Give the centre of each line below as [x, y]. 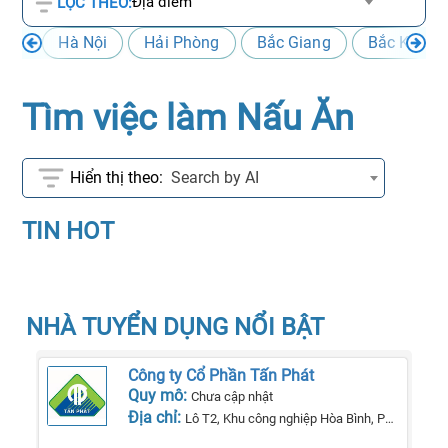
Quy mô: [160, 395]
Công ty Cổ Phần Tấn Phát [221, 375]
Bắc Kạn [397, 42]
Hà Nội [83, 42]
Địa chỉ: [157, 417]
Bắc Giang [293, 42]
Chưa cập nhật [232, 396]
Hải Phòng [182, 42]
